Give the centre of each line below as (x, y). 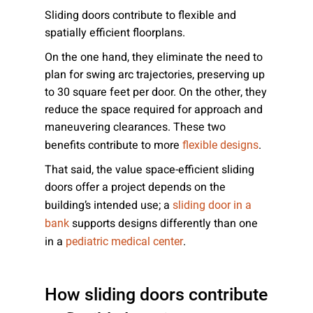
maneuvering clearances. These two (135, 127)
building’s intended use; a (109, 205)
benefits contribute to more (114, 145)
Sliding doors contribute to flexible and (140, 15)
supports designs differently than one (163, 224)
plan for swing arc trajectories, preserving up (155, 75)
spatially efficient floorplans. (115, 33)
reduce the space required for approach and (154, 110)
